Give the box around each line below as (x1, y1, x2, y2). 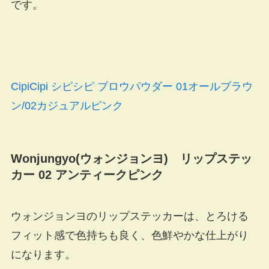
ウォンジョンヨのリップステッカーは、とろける (10, 210, 249, 223)
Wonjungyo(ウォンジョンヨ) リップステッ (10, 151, 252, 165)
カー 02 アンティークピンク (10, 168, 163, 181)
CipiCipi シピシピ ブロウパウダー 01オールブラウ (10, 80, 253, 92)
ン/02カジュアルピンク (10, 99, 123, 112)
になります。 (10, 249, 76, 261)
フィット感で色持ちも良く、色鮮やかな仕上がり (10, 229, 249, 242)
